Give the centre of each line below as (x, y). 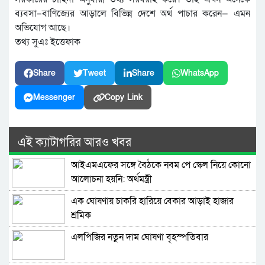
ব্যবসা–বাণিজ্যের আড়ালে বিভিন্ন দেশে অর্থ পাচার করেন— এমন (132, 14)
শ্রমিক (81, 216)
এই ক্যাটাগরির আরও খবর (75, 143)
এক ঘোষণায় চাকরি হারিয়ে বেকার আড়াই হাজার (152, 201)
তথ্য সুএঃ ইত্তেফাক (48, 42)
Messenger (54, 98)
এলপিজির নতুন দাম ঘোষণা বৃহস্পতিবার (140, 237)
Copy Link (124, 98)
